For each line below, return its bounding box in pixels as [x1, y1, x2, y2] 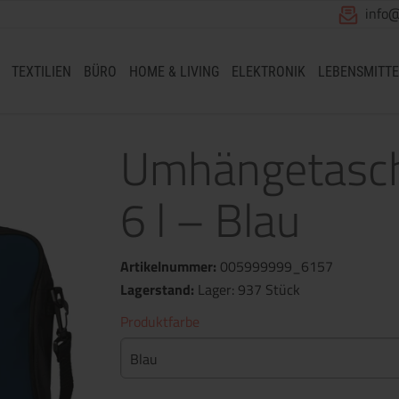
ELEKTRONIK [232, 63, 305, 80]
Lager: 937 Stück [198, 279, 300, 300]
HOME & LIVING [129, 63, 219, 80]
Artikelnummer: [120, 256, 220, 277]
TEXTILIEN [12, 63, 71, 80]
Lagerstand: [120, 279, 194, 300]
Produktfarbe [120, 311, 199, 332]
